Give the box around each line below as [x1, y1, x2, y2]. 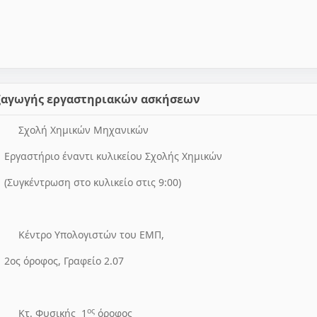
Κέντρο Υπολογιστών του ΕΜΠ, [18, 228, 164, 241]
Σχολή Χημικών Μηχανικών [18, 123, 149, 137]
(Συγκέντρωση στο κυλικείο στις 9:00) [4, 175, 181, 189]
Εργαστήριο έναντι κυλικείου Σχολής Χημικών [4, 149, 222, 163]
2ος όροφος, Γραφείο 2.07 [4, 254, 124, 267]
